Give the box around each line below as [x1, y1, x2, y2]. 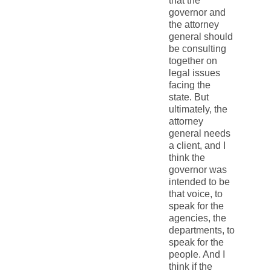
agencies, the [168, 213, 226, 224]
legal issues [168, 68, 220, 79]
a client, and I [168, 140, 226, 151]
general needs [168, 128, 230, 139]
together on [168, 56, 217, 67]
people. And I [168, 249, 225, 260]
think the [168, 152, 205, 163]
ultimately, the [168, 104, 227, 115]
